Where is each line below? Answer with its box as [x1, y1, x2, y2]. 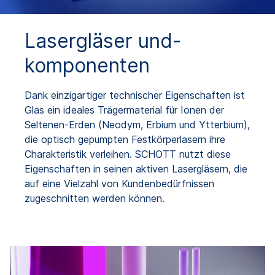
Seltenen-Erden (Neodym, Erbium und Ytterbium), [25, 118, 250, 131]
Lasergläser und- [25, 28, 181, 53]
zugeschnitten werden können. [25, 192, 165, 204]
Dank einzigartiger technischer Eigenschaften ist [25, 88, 245, 101]
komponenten [25, 53, 150, 77]
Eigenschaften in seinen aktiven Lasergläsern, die [25, 162, 247, 175]
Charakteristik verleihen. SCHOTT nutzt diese [25, 147, 231, 160]
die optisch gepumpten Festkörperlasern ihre [25, 133, 225, 145]
